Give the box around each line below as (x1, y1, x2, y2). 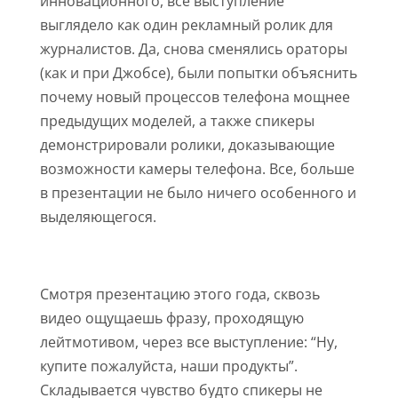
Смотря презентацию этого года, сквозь (39, 284, 320, 305)
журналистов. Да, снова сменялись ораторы (39, 39, 347, 60)
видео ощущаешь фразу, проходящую (39, 308, 304, 329)
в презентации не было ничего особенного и (39, 183, 356, 203)
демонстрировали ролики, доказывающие (39, 135, 335, 155)
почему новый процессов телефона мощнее (39, 87, 350, 107)
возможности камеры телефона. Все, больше (39, 159, 354, 179)
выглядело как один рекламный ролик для (39, 15, 333, 36)
